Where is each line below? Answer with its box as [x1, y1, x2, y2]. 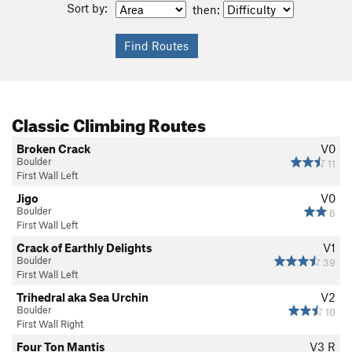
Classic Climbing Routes [12, 108, 206, 136]
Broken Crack [16, 141, 90, 156]
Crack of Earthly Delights [16, 240, 152, 255]
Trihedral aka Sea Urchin [16, 289, 148, 304]
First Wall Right [16, 317, 83, 330]
